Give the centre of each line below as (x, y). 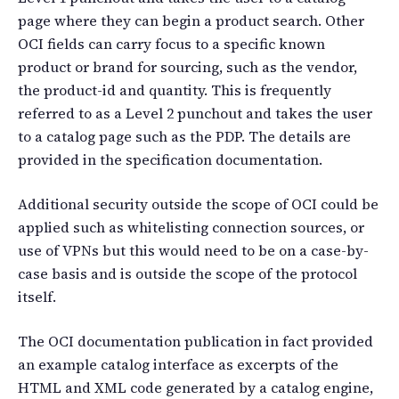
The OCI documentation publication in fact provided (195, 341)
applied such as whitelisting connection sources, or (191, 227)
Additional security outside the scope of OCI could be (198, 204)
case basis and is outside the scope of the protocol (187, 273)
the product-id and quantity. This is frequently (175, 90)
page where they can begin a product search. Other (191, 20)
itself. (37, 296)
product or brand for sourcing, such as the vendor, (187, 66)
